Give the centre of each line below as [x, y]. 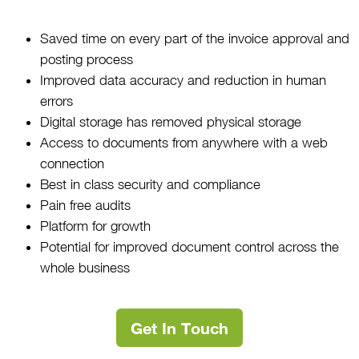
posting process [87, 59]
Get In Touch [179, 327]
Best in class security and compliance [150, 184]
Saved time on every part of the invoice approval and [195, 38]
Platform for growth [95, 226]
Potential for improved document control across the [190, 246]
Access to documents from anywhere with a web [184, 142]
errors [56, 101]
